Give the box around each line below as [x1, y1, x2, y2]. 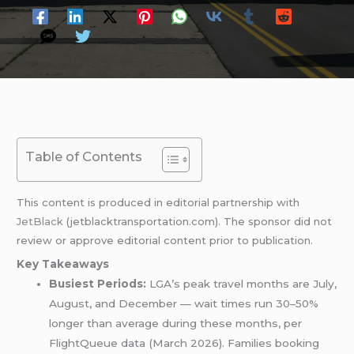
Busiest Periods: [49, 277, 147, 291]
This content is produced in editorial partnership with [17, 195, 300, 209]
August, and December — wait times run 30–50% [49, 297, 319, 311]
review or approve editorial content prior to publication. [17, 233, 314, 247]
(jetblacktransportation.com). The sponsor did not [63, 214, 333, 228]
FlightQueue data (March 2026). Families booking [49, 337, 320, 350]
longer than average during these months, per [49, 317, 303, 330]
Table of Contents [25, 149, 143, 165]
